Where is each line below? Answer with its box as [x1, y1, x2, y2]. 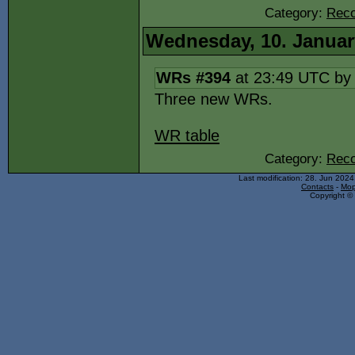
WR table [155, 127, 219, 144]
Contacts [301, 182, 334, 191]
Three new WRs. [155, 90, 273, 108]
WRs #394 [156, 69, 231, 86]
